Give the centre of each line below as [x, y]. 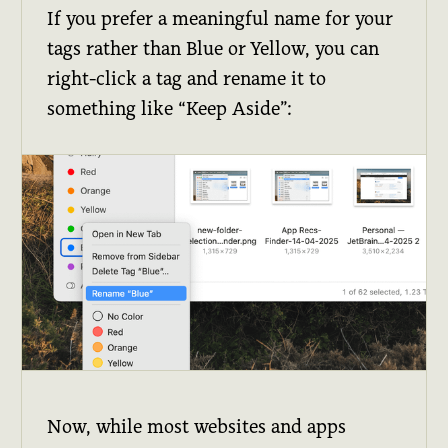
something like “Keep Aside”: [170, 109]
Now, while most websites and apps [197, 426]
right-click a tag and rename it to [187, 79]
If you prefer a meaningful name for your [220, 19]
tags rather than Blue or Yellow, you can [213, 49]
